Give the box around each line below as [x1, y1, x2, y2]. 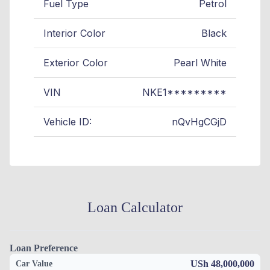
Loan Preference [10, 243, 78, 254]
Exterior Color [43, 57, 108, 69]
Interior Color [43, 27, 105, 40]
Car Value [16, 259, 52, 269]
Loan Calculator [87, 199, 183, 216]
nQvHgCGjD [172, 116, 227, 128]
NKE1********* [142, 86, 227, 99]
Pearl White [174, 57, 227, 69]
